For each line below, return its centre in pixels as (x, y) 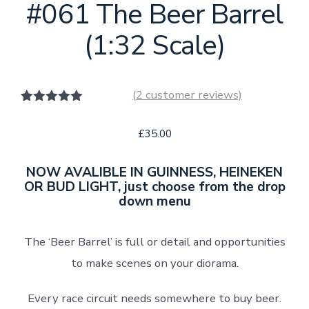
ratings (52, 156)
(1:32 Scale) (154, 46)
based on (52, 134)
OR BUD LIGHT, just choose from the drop (154, 187)
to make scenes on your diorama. (154, 263)
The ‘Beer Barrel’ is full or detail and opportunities (154, 242)
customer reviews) (192, 95)
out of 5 (52, 123)
